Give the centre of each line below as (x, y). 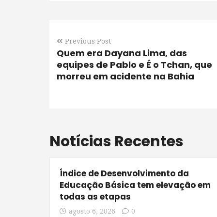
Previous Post (88, 41)
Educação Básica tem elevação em (135, 185)
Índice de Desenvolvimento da (124, 173)
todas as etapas (95, 197)
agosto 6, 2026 (92, 211)
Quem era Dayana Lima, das (122, 53)
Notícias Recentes (116, 141)
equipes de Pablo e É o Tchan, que (134, 65)
